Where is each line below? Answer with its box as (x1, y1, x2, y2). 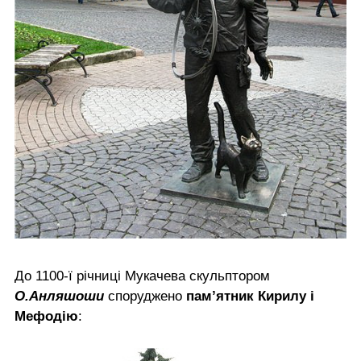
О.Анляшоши (15, 288, 104, 304)
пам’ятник (186, 288, 254, 304)
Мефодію (15, 308, 78, 324)
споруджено (104, 288, 186, 304)
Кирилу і (258, 288, 314, 304)
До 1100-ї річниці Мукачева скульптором (15, 268, 270, 284)
